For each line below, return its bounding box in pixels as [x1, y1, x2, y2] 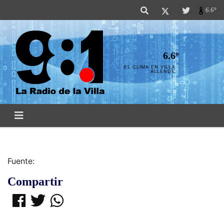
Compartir [7, 175, 63, 188]
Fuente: [7, 156, 34, 166]
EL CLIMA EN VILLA [124, 64, 175, 69]
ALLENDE [150, 68, 175, 74]
